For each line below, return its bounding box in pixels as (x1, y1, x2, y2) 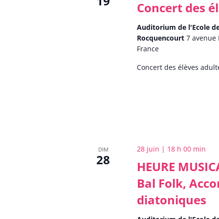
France (137, 44, 159, 53)
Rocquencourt (137, 33, 187, 43)
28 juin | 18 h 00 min (137, 144, 206, 154)
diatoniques (137, 192, 207, 208)
